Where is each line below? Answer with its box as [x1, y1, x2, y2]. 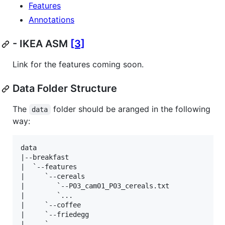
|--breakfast [21, 153, 69, 162]
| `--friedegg [21, 210, 89, 219]
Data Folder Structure [13, 82, 117, 95]
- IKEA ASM [13, 38, 70, 50]
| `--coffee [21, 201, 81, 209]
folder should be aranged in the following [50, 104, 213, 115]
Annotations [29, 15, 74, 25]
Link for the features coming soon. [13, 59, 144, 70]
